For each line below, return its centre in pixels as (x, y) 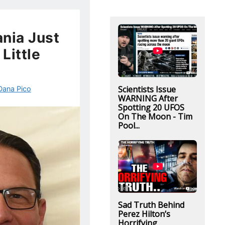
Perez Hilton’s (144, 214)
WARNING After (148, 98)
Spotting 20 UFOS (151, 107)
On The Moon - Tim (155, 116)
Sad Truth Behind (151, 205)
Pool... (129, 125)
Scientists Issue (147, 89)
